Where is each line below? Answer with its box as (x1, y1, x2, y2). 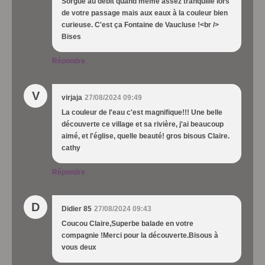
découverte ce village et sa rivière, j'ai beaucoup (62, 119, 224, 128)
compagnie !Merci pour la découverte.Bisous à (62, 231, 218, 240)
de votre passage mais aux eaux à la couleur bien (62, 8, 228, 17)
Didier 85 (62, 204, 92, 213)
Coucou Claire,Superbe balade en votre (62, 219, 193, 228)
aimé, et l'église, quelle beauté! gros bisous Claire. (62, 131, 230, 140)
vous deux (62, 243, 96, 251)
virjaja (62, 93, 82, 102)
